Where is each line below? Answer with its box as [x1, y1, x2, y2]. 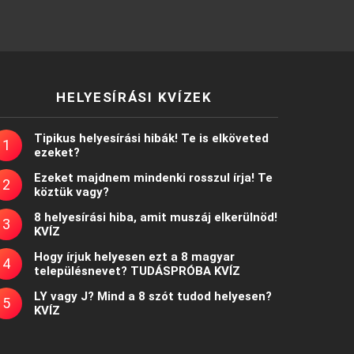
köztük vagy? [33, 184, 109, 199]
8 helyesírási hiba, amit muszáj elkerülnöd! [33, 209, 277, 224]
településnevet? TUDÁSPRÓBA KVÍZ [33, 263, 240, 278]
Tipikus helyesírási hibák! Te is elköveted [33, 130, 269, 145]
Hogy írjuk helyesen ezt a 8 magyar [33, 249, 235, 264]
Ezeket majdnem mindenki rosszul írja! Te [33, 170, 273, 185]
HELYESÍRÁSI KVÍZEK [56, 88, 213, 105]
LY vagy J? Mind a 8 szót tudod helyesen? [33, 288, 272, 303]
